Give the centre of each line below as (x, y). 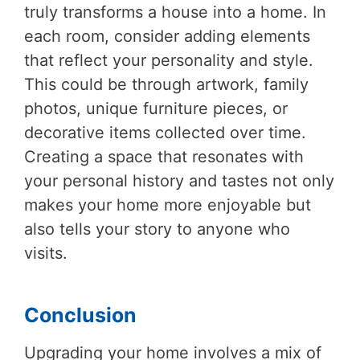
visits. (46, 253)
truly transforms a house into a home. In (175, 12)
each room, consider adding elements (167, 36)
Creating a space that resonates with (164, 156)
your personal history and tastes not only (179, 180)
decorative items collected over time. (165, 132)
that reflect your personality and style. (169, 60)
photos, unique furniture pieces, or (156, 108)
